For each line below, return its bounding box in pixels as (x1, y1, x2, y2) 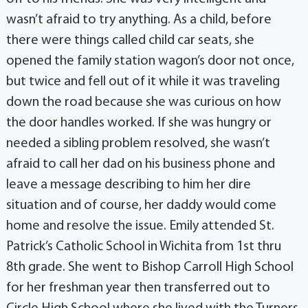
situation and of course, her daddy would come (5, 198, 276, 212)
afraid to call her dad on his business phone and (5, 157, 275, 171)
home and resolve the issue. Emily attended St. (5, 219, 274, 233)
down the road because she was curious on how (5, 95, 281, 109)
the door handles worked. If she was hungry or (5, 115, 272, 130)
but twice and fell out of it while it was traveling (5, 74, 280, 89)
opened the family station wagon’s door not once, (5, 54, 294, 68)
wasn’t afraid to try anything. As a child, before (5, 12, 272, 27)
